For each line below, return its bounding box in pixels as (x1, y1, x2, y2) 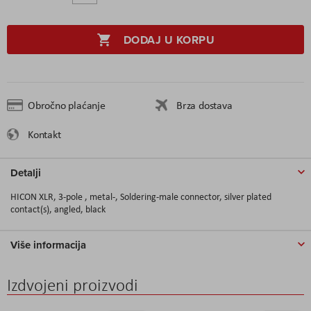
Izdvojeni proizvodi (7, 274, 138, 296)
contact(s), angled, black (10, 202, 106, 215)
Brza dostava (176, 97, 233, 112)
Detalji (10, 165, 41, 180)
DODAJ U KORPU (123, 31, 215, 48)
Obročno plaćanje (28, 97, 106, 112)
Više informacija (10, 237, 86, 253)
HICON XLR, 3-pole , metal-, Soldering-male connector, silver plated (10, 190, 271, 203)
